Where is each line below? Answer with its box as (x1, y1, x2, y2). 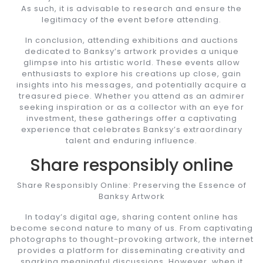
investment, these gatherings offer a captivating (26, 112, 237, 124)
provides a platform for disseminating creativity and (18, 244, 245, 256)
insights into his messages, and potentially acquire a (16, 79, 247, 90)
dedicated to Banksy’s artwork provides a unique (24, 45, 239, 57)
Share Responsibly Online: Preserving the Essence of (16, 179, 247, 191)
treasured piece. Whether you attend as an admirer (18, 90, 245, 102)
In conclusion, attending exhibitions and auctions (25, 34, 238, 46)
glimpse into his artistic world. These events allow (23, 56, 240, 68)
